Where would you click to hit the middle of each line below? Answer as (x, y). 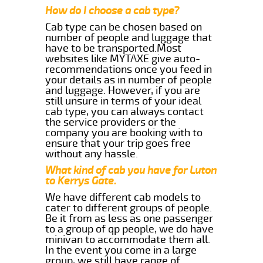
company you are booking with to (124, 132)
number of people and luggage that (129, 37)
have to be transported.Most (114, 48)
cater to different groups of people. (129, 208)
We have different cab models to (123, 197)
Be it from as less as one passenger (129, 218)
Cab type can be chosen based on (124, 27)
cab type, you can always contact (125, 111)
